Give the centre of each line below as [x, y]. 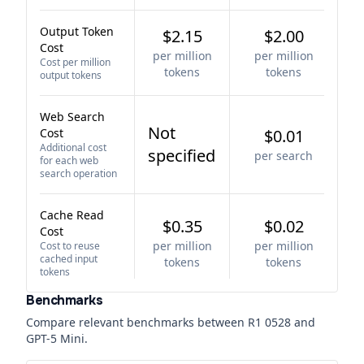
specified [182, 156]
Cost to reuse [70, 246]
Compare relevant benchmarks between [137, 322]
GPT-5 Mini [55, 338]
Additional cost [73, 147]
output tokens [71, 75]
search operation [78, 173]
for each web [69, 160]
